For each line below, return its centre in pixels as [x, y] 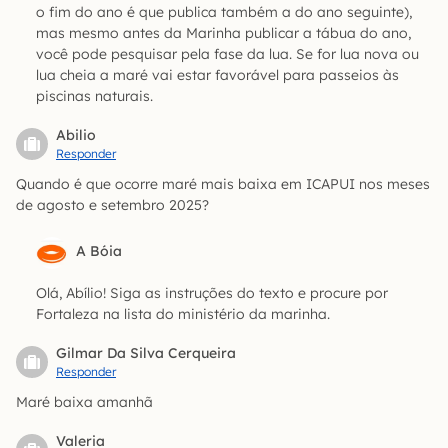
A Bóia [99, 251]
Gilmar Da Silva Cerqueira [146, 353]
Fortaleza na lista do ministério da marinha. [183, 314]
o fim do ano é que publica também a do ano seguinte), [224, 12]
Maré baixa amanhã [84, 402]
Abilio [76, 135]
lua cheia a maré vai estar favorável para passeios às [217, 75]
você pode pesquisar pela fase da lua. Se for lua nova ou [227, 54]
